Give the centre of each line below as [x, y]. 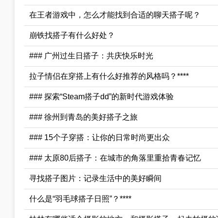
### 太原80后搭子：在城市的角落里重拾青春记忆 [115, 158]
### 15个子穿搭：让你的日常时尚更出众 [100, 138]
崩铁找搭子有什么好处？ [72, 36]
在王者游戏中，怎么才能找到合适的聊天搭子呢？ [115, 15]
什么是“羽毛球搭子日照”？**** [80, 199]
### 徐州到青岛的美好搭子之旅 [83, 117]
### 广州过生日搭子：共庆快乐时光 [91, 56]
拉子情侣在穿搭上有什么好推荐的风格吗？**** [109, 76]
